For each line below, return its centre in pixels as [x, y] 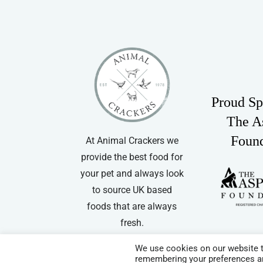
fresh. [132, 223]
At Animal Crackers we [132, 141]
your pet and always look [132, 174]
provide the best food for [132, 157]
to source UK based [132, 190]
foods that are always [132, 207]
